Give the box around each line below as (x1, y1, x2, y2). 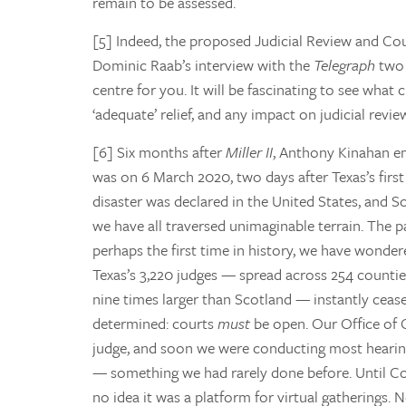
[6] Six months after (92, 140, 226, 163)
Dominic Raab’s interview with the (92, 53, 314, 76)
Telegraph (314, 53, 375, 76)
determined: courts (92, 311, 217, 334)
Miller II (226, 140, 273, 163)
